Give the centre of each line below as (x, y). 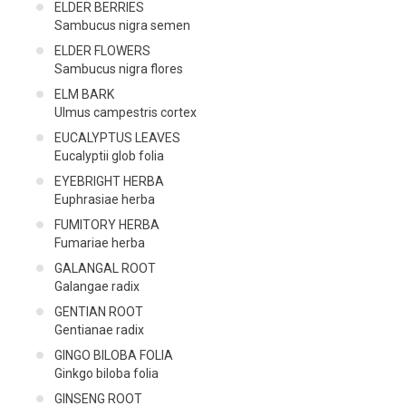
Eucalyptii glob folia (109, 155)
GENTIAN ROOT (99, 311)
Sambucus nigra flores (119, 68)
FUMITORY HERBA (107, 224)
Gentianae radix (99, 329)
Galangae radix (97, 286)
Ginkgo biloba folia (106, 373)
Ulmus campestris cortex (126, 112)
